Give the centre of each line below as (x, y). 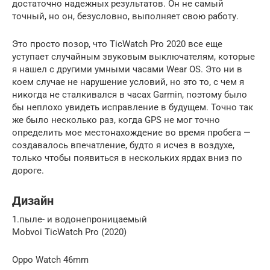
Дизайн (33, 201)
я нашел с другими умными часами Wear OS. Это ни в (127, 69)
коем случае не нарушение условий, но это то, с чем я (128, 82)
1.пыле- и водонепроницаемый (80, 219)
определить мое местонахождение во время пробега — (131, 132)
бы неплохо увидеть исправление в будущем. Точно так (133, 107)
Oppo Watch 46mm (50, 259)
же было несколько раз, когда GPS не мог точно (116, 120)
